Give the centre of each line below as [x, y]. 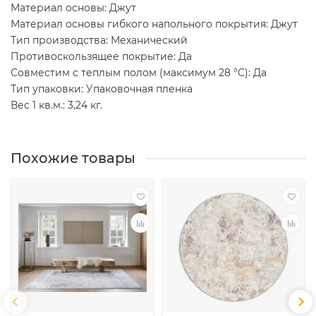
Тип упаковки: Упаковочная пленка [102, 89]
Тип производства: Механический [99, 41]
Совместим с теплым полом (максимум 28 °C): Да [139, 73]
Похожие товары [73, 158]
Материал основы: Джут [73, 8]
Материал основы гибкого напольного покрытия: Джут [154, 24]
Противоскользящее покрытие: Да [101, 57]
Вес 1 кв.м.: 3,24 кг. [56, 105]
